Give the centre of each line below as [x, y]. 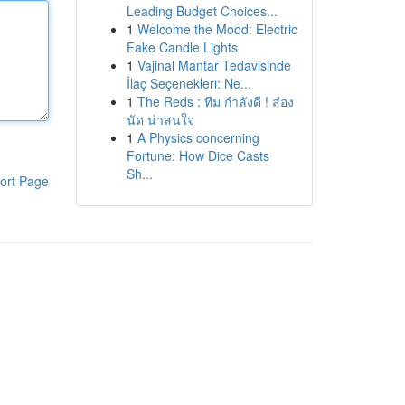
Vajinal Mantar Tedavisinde [214, 65]
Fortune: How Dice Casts [198, 155]
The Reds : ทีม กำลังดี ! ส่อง [215, 101]
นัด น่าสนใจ [160, 119]
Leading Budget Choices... [202, 11]
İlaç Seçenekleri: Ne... [188, 83]
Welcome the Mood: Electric [217, 29]
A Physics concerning [198, 137]
